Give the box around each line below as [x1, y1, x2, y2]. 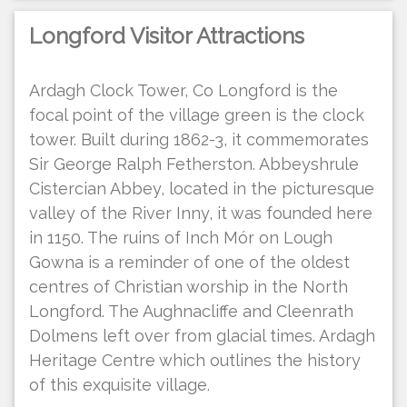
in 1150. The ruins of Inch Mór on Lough [29, 228, 333, 248]
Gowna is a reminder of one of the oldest [29, 253, 350, 273]
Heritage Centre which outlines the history [29, 351, 361, 371]
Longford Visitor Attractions [29, 22, 304, 49]
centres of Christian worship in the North [29, 277, 348, 297]
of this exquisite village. [29, 375, 210, 395]
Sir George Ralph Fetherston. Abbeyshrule [29, 154, 359, 174]
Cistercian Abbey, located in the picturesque [29, 179, 374, 199]
